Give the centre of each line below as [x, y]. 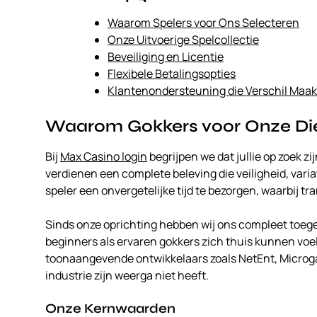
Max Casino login [104, 157]
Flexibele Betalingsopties [172, 74]
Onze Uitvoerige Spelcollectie [183, 40]
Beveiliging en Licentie [166, 57]
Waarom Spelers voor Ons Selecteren [203, 23]
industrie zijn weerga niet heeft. [127, 276]
